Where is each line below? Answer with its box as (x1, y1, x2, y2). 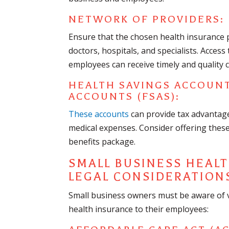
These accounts (68, 108, 129, 120)
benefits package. (68, 136, 136, 148)
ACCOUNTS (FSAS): (68, 90, 180, 103)
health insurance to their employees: (68, 203, 209, 215)
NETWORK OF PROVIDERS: (68, 13, 225, 26)
